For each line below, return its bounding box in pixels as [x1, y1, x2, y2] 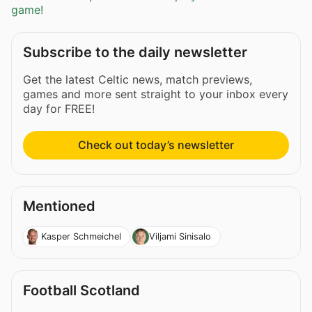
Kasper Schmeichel [40, 231, 121, 242]
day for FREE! [23, 102, 95, 116]
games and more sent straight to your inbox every [23, 87, 288, 102]
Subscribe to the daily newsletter [23, 44, 247, 61]
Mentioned [23, 198, 95, 215]
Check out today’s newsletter [78, 138, 234, 153]
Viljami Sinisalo [148, 231, 211, 242]
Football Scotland [23, 281, 140, 299]
